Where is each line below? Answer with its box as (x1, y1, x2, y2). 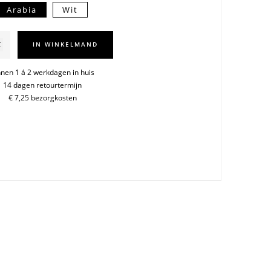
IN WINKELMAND (33, 40, 99, 49)
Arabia (7, 4, 38, 15)
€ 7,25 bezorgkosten (8, 92, 77, 103)
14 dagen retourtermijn (3, 79, 82, 90)
